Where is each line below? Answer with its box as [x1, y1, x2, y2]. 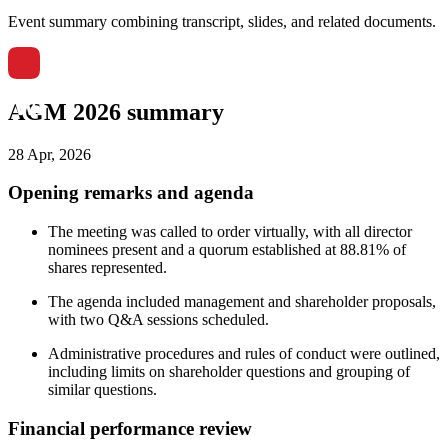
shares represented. [48, 259, 167, 277]
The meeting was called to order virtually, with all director [48, 223, 412, 241]
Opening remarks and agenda [8, 182, 254, 204]
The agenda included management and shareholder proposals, [48, 293, 436, 311]
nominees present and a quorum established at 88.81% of [48, 241, 406, 259]
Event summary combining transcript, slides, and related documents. [8, 12, 436, 30]
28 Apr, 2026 [8, 145, 91, 163]
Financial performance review [8, 417, 252, 439]
